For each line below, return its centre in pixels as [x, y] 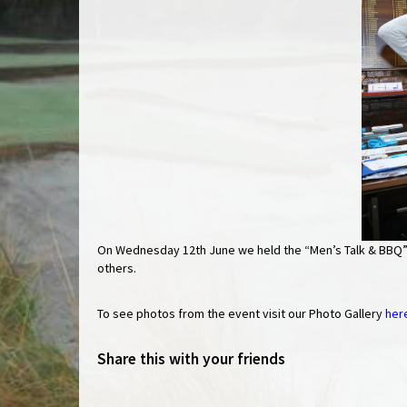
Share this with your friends [191, 359]
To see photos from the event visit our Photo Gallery [241, 314]
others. [117, 268]
